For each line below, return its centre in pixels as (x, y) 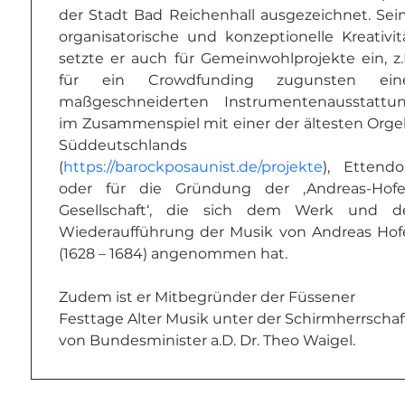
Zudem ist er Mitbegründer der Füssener (209, 297)
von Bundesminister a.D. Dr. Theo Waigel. (207, 340)
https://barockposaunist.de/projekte (193, 167)
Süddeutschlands (123, 145)
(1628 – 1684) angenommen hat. (173, 254)
